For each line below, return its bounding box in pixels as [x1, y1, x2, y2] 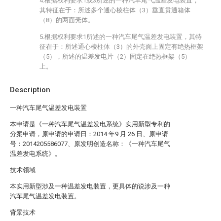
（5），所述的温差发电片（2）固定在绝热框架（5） [39, 53, 191, 60]
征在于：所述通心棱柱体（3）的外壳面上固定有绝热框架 [39, 43, 203, 50]
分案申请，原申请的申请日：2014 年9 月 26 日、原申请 [10, 130, 168, 138]
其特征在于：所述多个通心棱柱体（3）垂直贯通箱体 [39, 6, 190, 14]
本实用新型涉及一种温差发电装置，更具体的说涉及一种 [10, 183, 170, 190]
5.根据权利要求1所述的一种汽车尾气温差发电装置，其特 [39, 33, 202, 40]
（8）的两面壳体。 [39, 16, 94, 24]
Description [10, 85, 50, 94]
